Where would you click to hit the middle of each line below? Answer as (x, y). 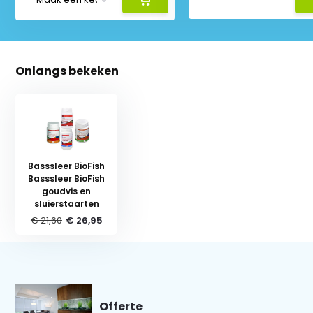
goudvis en (67, 191)
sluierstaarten (66, 203)
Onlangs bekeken (67, 71)
